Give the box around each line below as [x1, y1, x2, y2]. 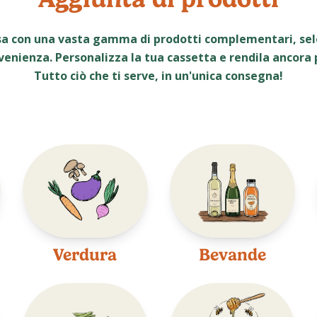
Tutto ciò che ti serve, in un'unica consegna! [34, 67, 283, 83]
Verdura [53, 245, 117, 265]
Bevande [198, 245, 266, 265]
